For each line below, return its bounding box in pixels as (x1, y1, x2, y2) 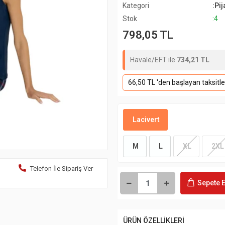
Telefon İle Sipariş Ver (30, 165, 93, 173)
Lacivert (131, 116, 160, 124)
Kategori (123, 2, 149, 10)
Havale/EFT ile (130, 56, 177, 64)
